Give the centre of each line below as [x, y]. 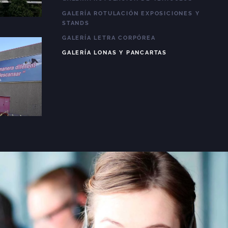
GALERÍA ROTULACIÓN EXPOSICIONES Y [131, 13]
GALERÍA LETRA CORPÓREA [109, 38]
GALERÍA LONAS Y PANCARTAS [115, 53]
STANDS [76, 23]
